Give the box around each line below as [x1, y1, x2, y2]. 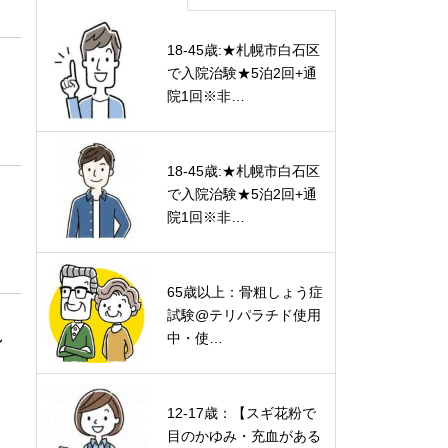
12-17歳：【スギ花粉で [167, 405, 316, 421]
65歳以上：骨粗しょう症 [167, 284, 323, 300]
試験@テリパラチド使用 [167, 307, 321, 323]
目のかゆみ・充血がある [167, 428, 321, 444]
